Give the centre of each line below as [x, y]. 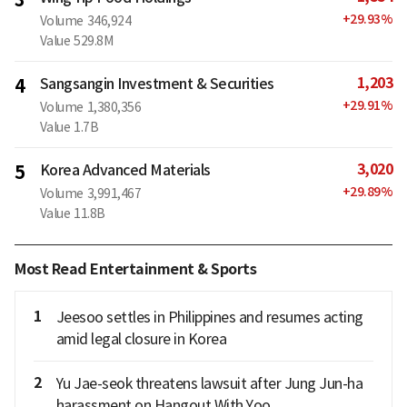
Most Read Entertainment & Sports [135, 269]
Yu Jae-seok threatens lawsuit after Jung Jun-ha [209, 383]
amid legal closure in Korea [141, 338]
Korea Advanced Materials [125, 169]
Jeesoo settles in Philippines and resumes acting [209, 317]
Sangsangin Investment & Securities [157, 83]
